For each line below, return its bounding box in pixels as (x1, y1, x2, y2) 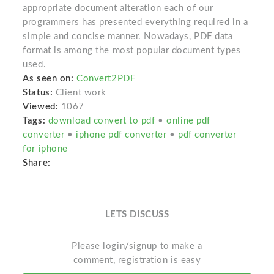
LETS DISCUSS (105, 210, 169, 220)
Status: (23, 88, 56, 98)
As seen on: (23, 74, 74, 84)
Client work (55, 88, 106, 98)
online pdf (166, 116, 210, 126)
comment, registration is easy (73, 256, 201, 265)
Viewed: (23, 102, 59, 112)
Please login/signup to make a (72, 242, 202, 251)
